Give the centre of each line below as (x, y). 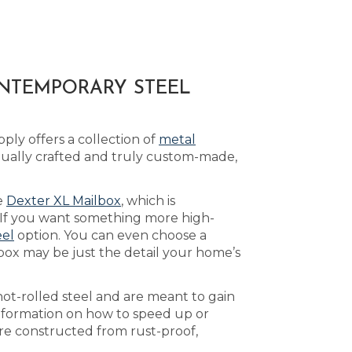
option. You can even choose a (110, 235)
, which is (148, 201)
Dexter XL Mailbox (64, 201)
